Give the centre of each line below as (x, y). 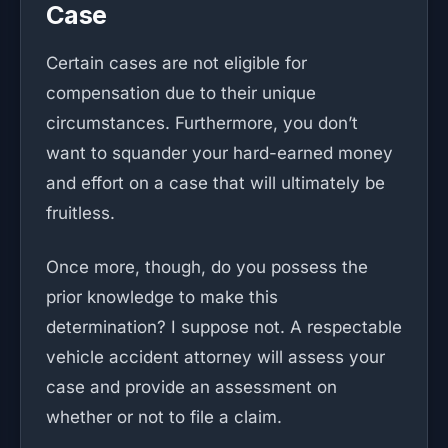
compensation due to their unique (181, 93)
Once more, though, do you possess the (207, 267)
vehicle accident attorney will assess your (215, 357)
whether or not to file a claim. (164, 417)
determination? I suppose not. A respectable (224, 327)
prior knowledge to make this (162, 297)
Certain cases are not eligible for (176, 63)
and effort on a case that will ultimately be (215, 183)
